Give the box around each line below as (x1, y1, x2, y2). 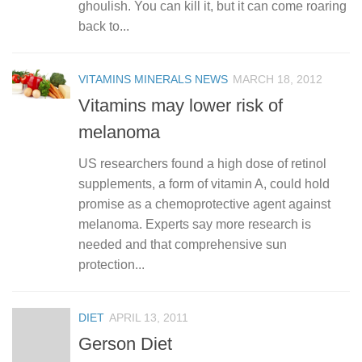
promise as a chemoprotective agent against (78, 196, 330, 211)
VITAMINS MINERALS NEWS (78, 72, 228, 86)
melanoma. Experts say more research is (78, 217, 311, 231)
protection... (78, 257, 145, 271)
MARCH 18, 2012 (233, 72, 322, 86)
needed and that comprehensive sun (78, 237, 287, 251)
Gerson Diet (78, 333, 172, 354)
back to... (78, 19, 129, 33)
